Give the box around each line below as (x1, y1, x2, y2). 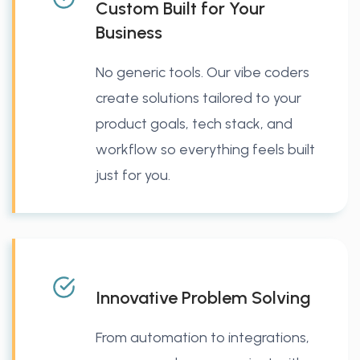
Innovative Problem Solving (96, 286, 311, 309)
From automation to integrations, (96, 328, 309, 346)
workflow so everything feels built (96, 140, 315, 158)
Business (96, 21, 162, 43)
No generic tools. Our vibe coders (96, 63, 309, 81)
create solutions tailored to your (96, 88, 301, 107)
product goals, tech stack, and (96, 114, 292, 133)
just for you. (96, 166, 170, 184)
